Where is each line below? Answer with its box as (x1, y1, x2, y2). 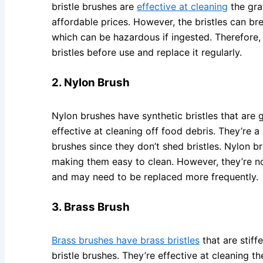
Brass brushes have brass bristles (52, 234, 200, 246)
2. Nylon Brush (52, 75, 130, 89)
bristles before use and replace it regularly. (52, 46, 242, 58)
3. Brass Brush (52, 200, 130, 214)
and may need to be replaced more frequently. (52, 170, 258, 183)
